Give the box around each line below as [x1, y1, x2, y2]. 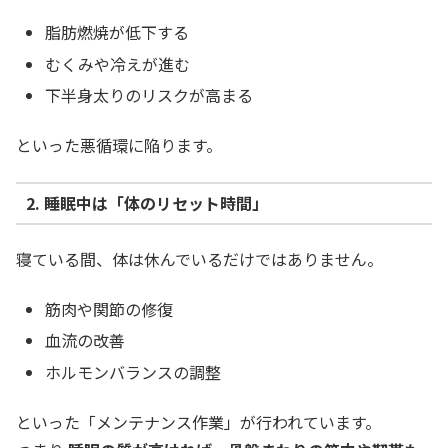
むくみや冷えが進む [45, 51, 191, 76]
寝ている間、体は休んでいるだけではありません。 [16, 246, 383, 271]
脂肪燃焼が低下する [45, 20, 190, 45]
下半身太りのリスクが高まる [45, 82, 254, 107]
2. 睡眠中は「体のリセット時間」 [25, 191, 268, 216]
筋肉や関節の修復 [45, 297, 174, 322]
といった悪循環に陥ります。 [16, 133, 222, 158]
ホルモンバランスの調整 [45, 359, 222, 384]
